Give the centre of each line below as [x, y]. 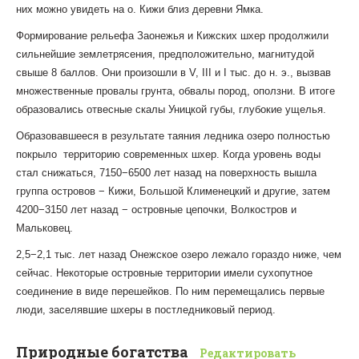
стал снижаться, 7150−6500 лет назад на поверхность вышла [166, 173]
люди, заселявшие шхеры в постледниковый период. [146, 310]
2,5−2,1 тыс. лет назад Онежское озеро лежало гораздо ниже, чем [179, 255]
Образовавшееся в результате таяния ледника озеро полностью [173, 136]
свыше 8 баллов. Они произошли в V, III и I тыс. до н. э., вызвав [173, 73]
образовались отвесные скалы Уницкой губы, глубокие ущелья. [171, 110]
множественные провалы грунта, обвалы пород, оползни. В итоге [175, 91]
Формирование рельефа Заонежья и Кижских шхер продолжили [172, 36]
